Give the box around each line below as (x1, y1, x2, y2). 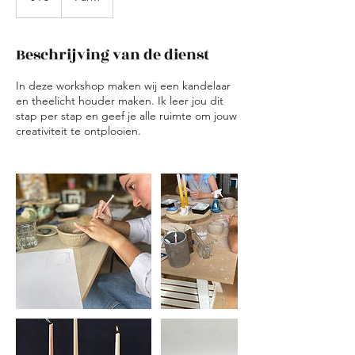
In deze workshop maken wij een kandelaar (16, 78, 231, 93)
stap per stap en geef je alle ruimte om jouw (16, 109, 237, 123)
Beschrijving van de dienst (16, 44, 209, 66)
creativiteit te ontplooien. (16, 124, 141, 138)
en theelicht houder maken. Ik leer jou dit (16, 94, 223, 108)
